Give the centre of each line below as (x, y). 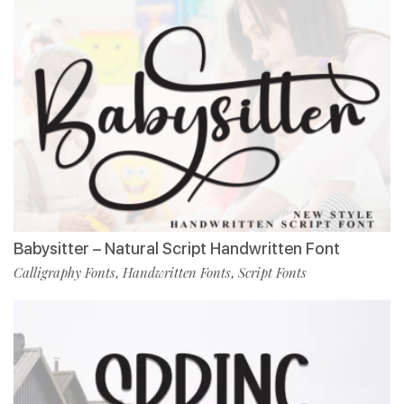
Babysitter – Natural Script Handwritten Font (177, 248)
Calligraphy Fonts (64, 272)
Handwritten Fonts (177, 272)
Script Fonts (272, 272)
